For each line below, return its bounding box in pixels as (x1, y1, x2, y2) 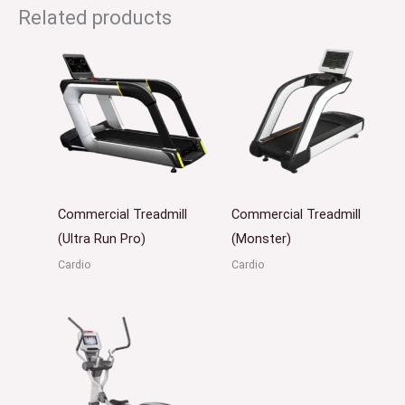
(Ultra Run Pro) (57, 231, 146, 248)
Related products (18, 6, 172, 30)
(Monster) (231, 231, 291, 248)
